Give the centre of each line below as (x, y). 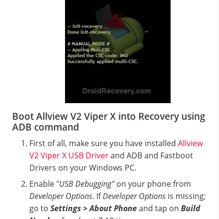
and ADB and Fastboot (151, 156)
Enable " (44, 184)
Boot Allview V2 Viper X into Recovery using (109, 117)
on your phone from (153, 184)
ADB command (46, 127)
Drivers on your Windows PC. (83, 168)
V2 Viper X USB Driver (69, 156)
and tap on (159, 208)
